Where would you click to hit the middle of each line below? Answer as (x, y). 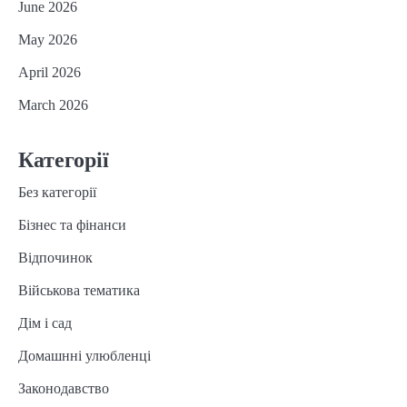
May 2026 (48, 40)
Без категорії (57, 193)
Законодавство (64, 389)
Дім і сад (45, 323)
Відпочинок (55, 258)
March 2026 (53, 105)
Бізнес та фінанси (72, 225)
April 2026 (50, 73)
